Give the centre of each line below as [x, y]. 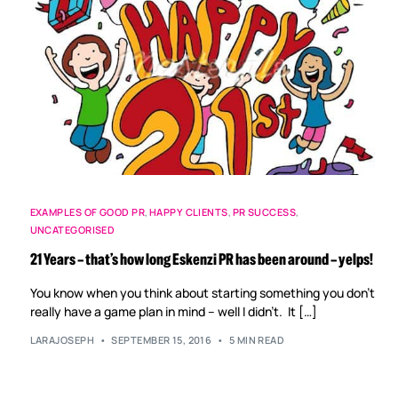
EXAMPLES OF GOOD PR [87, 211]
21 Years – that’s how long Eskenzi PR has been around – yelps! [201, 259]
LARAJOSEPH [62, 340]
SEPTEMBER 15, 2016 [162, 340]
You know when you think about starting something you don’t [202, 292]
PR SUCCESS [264, 211]
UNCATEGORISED [72, 229]
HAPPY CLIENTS [188, 211]
